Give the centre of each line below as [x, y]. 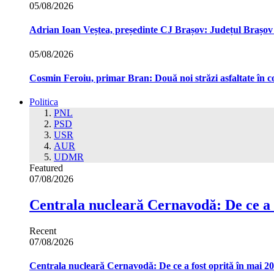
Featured [46, 168]
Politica [44, 102]
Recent [43, 231]
